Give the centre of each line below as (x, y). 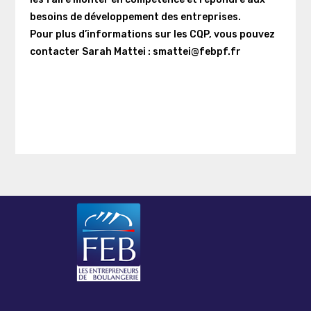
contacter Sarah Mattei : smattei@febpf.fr (135, 52)
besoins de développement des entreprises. (135, 17)
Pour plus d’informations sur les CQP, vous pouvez (152, 34)
